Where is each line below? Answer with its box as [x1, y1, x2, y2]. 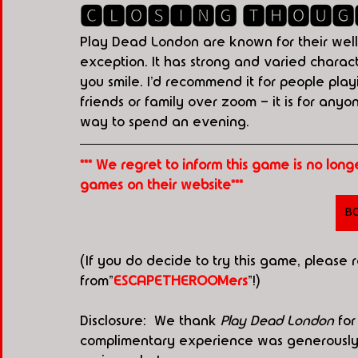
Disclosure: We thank [80, 314, 221, 328]
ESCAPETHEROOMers [113, 274, 248, 288]
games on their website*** [80, 178, 243, 193]
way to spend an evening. [80, 115, 249, 129]
